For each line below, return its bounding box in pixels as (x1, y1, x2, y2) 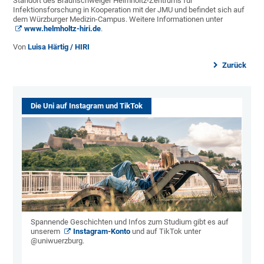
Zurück (220, 61, 246, 70)
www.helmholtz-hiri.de (24, 24, 101, 34)
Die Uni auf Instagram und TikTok (31, 101, 143, 111)
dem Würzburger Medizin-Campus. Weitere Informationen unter (13, 15, 223, 24)
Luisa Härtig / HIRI (28, 42, 90, 52)
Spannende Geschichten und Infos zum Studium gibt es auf (31, 217, 229, 227)
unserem (31, 227, 62, 236)
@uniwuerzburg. (31, 236, 85, 246)
